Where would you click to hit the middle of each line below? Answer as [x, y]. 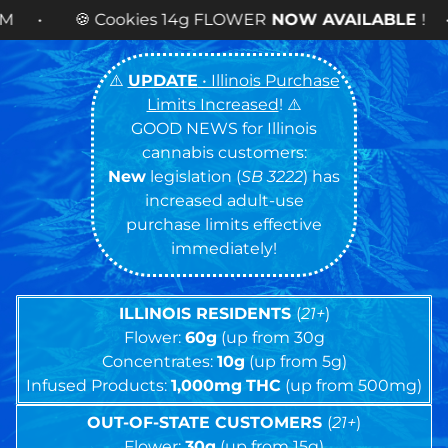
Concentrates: [159, 361]
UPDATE [162, 80]
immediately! [224, 248]
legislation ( [193, 176]
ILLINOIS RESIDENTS [207, 313]
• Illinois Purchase [268, 80]
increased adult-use [224, 200]
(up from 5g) [295, 361]
